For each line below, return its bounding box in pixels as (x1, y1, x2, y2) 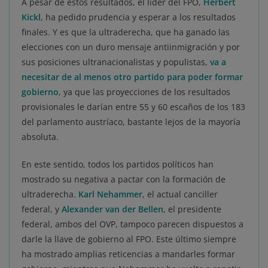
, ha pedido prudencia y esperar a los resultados (41, 11, 236, 23)
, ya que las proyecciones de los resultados (59, 86, 230, 98)
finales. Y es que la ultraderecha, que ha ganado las (22, 26, 230, 38)
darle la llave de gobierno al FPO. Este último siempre (22, 233, 236, 245)
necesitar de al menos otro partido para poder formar (22, 71, 243, 83)
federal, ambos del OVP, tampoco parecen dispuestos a (22, 218, 243, 230)
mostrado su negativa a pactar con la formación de (22, 173, 226, 185)
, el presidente (163, 203, 221, 215)
